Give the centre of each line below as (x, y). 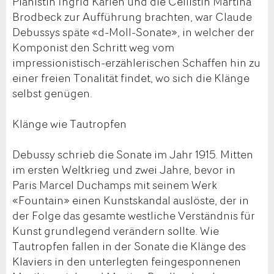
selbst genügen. (52, 93)
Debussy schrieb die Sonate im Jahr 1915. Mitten (133, 154)
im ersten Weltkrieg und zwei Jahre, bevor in (124, 169)
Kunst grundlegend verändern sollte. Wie (116, 230)
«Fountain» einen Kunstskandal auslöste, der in (131, 200)
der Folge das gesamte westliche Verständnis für (134, 215)
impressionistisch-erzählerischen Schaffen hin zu (136, 62)
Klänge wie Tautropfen (69, 123)
